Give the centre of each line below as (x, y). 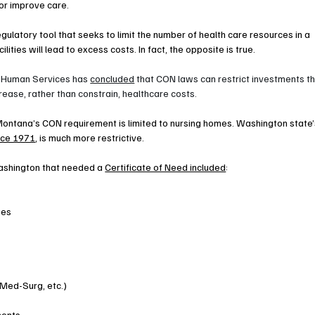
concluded (112, 79)
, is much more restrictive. (90, 138)
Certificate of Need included (166, 167)
